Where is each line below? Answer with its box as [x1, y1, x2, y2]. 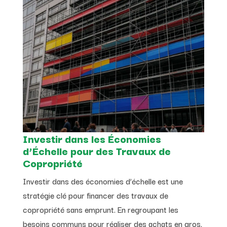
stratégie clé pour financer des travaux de [22, 188, 168, 201]
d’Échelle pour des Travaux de [22, 142, 171, 159]
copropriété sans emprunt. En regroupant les [22, 203, 178, 215]
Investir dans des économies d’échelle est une [22, 174, 183, 187]
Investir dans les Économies [22, 130, 161, 146]
